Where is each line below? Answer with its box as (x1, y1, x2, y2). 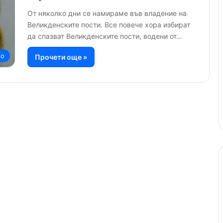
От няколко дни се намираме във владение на (27, 8, 187, 17)
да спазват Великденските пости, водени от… (27, 31, 182, 40)
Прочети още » (35, 52, 87, 61)
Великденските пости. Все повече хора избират (27, 20, 190, 29)
